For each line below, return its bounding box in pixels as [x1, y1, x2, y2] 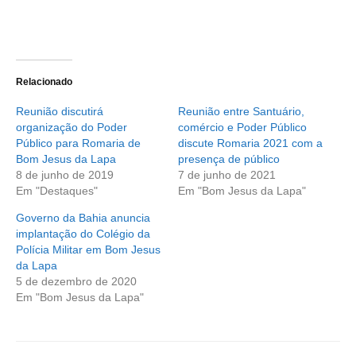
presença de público [178, 153, 280, 166]
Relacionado [16, 76, 72, 88]
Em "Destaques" [16, 184, 98, 198]
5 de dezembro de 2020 [16, 275, 137, 288]
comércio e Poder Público [178, 121, 307, 134]
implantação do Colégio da [16, 227, 150, 241]
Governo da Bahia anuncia [16, 211, 150, 225]
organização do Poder [16, 121, 127, 134]
